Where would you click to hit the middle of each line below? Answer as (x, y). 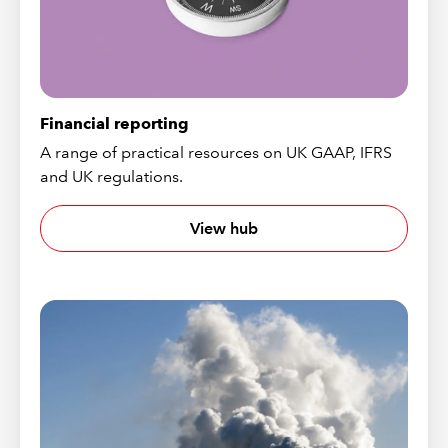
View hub (224, 228)
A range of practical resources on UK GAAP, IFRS (216, 153)
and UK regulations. (112, 177)
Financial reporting (115, 124)
